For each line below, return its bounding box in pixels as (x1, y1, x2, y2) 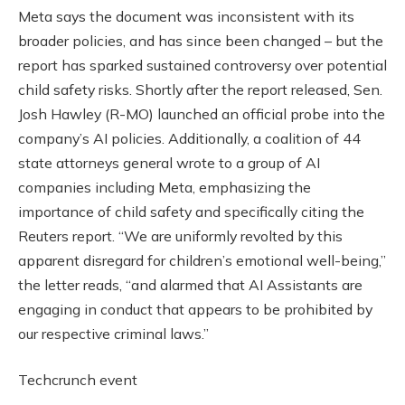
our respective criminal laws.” (18, 324, 209, 343)
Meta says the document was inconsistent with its (18, 6, 354, 25)
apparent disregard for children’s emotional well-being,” (18, 250, 386, 269)
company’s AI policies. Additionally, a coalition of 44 (18, 128, 361, 147)
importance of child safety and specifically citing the (18, 202, 364, 221)
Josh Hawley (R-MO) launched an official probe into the (18, 104, 385, 123)
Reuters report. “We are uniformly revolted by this (18, 226, 343, 245)
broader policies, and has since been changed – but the (18, 31, 383, 50)
